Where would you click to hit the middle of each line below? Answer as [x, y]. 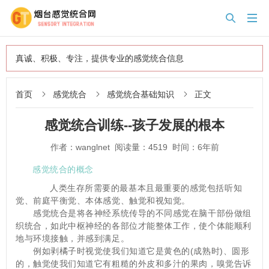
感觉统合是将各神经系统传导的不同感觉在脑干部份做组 [134, 213]
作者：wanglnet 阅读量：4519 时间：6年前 [134, 147]
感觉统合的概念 [63, 169]
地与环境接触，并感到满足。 [73, 238]
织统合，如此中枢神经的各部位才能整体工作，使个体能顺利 [134, 226]
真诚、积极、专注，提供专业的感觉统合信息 [100, 58]
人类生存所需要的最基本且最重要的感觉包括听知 [138, 188]
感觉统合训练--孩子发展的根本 [134, 125]
